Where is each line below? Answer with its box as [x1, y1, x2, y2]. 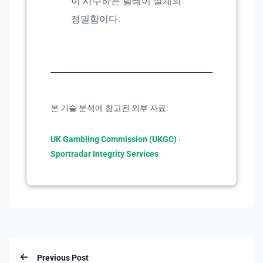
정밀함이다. [71, 14, 120, 25]
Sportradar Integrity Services [50, 149, 159, 159]
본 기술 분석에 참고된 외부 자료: [50, 103, 168, 113]
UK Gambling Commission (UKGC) [50, 134, 177, 144]
